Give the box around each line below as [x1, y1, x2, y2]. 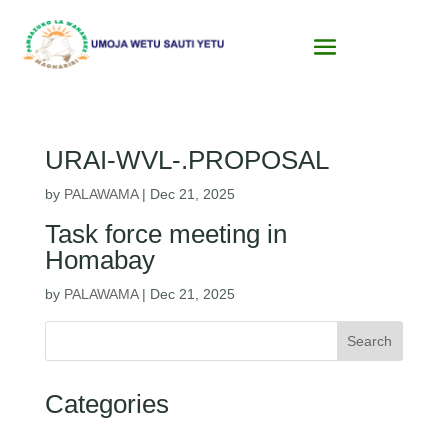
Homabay [44, 245, 155, 276]
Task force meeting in [44, 219, 287, 250]
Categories [44, 389, 169, 420]
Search [347, 333, 393, 350]
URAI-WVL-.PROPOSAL [44, 145, 329, 176]
